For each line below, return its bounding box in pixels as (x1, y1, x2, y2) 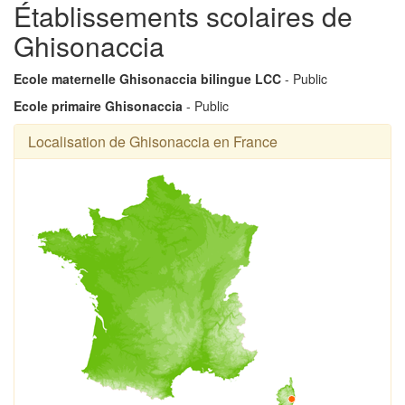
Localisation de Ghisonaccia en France (28, 130, 278, 152)
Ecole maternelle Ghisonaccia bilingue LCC (14, 69, 281, 88)
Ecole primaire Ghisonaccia (14, 96, 183, 115)
